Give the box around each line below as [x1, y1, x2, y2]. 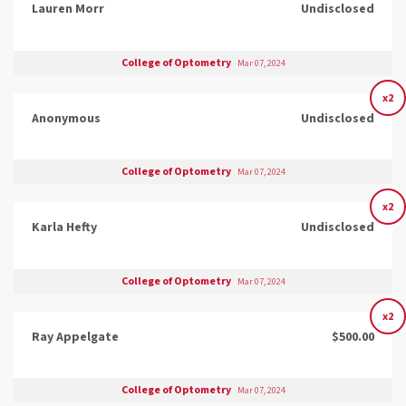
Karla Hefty [32, 218, 97, 237]
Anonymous [32, 109, 101, 128]
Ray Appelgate [32, 327, 119, 346]
